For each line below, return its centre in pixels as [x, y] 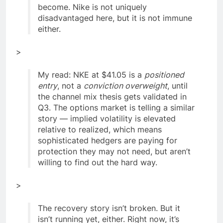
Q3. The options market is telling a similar [116, 107]
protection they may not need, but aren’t [114, 151]
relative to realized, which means [100, 129]
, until [177, 85]
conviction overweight [125, 85]
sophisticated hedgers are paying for [108, 140]
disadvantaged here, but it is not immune [115, 18]
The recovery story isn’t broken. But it [109, 208]
